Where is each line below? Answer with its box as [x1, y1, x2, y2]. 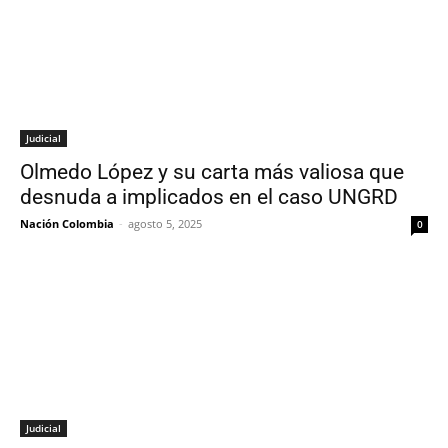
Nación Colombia [20, 216, 114, 231]
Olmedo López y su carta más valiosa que [20, 160, 404, 184]
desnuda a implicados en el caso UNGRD [20, 185, 398, 209]
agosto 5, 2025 [128, 216, 202, 231]
